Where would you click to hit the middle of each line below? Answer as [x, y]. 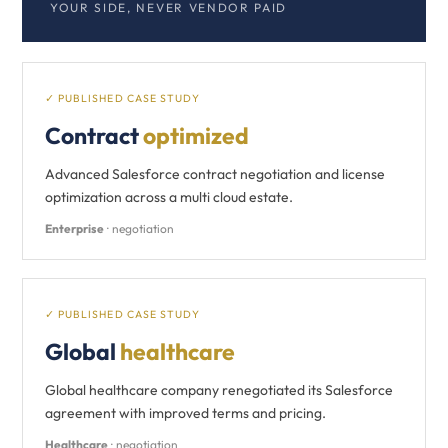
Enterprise [74, 228]
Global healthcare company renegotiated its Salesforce [219, 390]
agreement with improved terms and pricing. [185, 413]
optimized [196, 135]
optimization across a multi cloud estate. [169, 197]
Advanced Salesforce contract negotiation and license [215, 174]
